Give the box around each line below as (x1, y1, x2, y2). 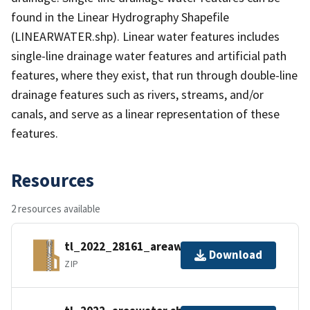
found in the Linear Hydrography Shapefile (11, 8, 229, 25)
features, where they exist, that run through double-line (11, 66, 298, 83)
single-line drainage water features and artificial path (11, 47, 286, 64)
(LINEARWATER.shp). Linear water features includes (11, 28, 280, 44)
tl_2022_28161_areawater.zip (64, 239, 225, 255)
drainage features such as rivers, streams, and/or (11, 86, 264, 102)
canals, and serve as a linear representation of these (11, 105, 280, 122)
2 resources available (11, 201, 100, 215)
